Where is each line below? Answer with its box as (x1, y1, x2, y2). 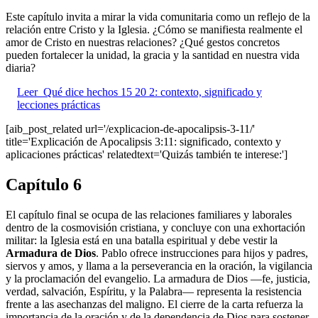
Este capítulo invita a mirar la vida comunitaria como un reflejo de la (6, 11, 310, 23)
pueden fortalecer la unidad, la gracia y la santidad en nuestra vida (6, 49, 300, 62)
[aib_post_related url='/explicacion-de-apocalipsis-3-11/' (6, 123, 255, 136)
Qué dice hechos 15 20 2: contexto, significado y (43, 86, 262, 99)
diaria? (6, 62, 35, 75)
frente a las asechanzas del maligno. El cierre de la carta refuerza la (6, 298, 303, 311)
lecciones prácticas (17, 99, 100, 111)
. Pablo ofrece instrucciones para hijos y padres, (96, 247, 308, 260)
